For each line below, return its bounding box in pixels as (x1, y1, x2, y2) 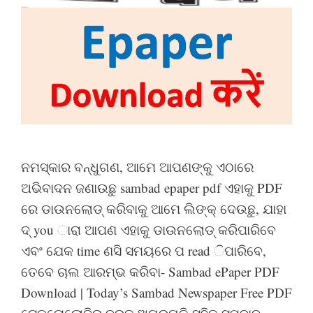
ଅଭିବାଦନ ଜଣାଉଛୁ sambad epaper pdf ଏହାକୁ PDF (21, 178, 282, 196)
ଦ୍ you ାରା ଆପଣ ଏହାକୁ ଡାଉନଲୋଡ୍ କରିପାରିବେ (21, 220, 276, 238)
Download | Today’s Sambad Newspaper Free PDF (21, 283, 292, 301)
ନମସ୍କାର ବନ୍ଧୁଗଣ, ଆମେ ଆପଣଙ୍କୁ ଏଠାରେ (21, 157, 254, 175)
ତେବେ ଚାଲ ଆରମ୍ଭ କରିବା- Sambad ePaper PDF (21, 262, 279, 280)
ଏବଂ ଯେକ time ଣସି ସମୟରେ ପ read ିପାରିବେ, (21, 241, 266, 259)
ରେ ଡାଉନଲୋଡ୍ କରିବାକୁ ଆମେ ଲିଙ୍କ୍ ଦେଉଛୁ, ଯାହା (21, 199, 286, 217)
